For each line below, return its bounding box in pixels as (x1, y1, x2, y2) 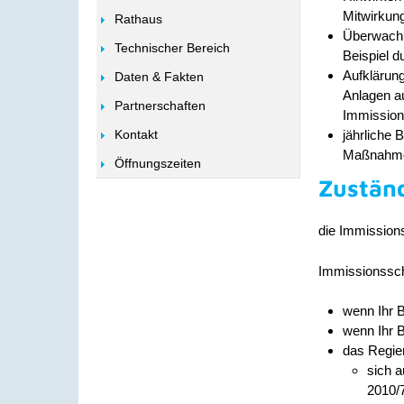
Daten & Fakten (115, 69, 204, 84)
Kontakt (115, 127, 158, 142)
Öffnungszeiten (115, 156, 201, 170)
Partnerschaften (115, 98, 206, 113)
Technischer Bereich (115, 41, 230, 55)
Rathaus (115, 12, 162, 26)
